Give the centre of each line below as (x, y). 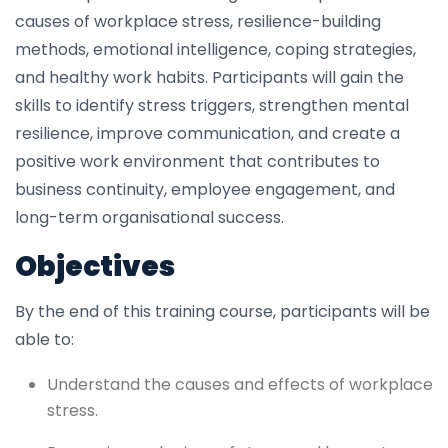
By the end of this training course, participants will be (222, 311)
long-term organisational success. (149, 217)
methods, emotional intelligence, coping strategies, (215, 49)
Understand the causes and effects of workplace (240, 384)
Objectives (95, 266)
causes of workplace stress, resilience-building (198, 21)
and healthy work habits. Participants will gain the (209, 77)
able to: (44, 339)
